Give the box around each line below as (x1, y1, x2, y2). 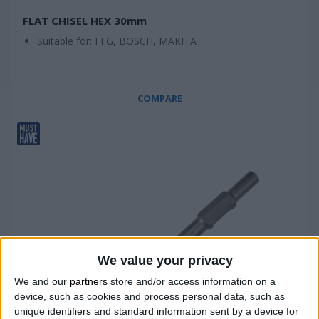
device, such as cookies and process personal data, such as (14, 290, 285, 302)
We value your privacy (97, 253, 233, 268)
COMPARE (137, 92, 182, 105)
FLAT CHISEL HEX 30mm (23, 14, 147, 28)
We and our (14, 275, 70, 287)
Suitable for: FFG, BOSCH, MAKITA (37, 34, 197, 48)
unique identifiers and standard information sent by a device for (14, 305, 298, 317)
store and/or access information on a (108, 275, 276, 287)
